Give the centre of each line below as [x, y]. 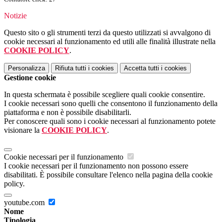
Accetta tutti [141, 68]
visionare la [23, 130]
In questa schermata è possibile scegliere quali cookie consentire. [105, 95]
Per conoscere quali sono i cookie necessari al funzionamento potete [110, 121]
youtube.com [25, 203]
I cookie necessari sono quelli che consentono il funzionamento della [111, 104]
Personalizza [27, 68]
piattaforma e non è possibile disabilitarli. [68, 112]
